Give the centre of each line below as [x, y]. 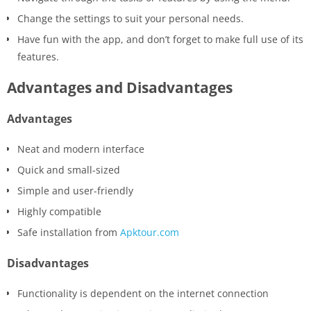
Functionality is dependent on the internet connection [143, 294]
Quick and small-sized [69, 170]
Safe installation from [69, 233]
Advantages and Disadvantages [120, 88]
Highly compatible [59, 212]
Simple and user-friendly [75, 191]
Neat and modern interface [81, 149]
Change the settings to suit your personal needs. [131, 19]
